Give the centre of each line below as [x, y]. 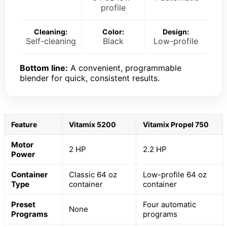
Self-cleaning [51, 41]
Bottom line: [44, 68]
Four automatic [169, 204]
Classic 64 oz [93, 174]
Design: [176, 31]
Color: [113, 31]
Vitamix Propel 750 [176, 124]
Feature [24, 124]
